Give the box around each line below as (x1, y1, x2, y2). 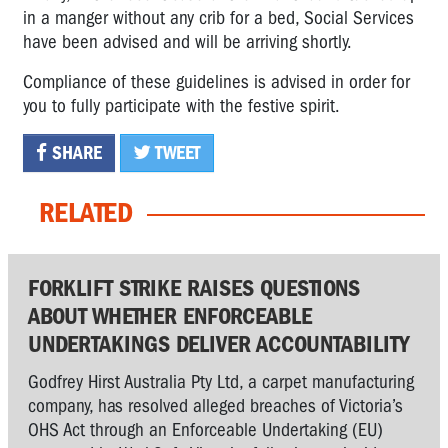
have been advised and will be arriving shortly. (23, 30, 352, 53)
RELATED (39, 195, 133, 229)
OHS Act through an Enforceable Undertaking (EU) (28, 418, 383, 441)
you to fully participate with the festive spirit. (23, 94, 340, 117)
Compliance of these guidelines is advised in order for (23, 70, 410, 93)
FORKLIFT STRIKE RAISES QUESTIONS (28, 273, 360, 302)
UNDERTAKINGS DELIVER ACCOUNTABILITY (28, 329, 410, 358)
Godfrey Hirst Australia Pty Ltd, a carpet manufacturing (28, 370, 414, 393)
